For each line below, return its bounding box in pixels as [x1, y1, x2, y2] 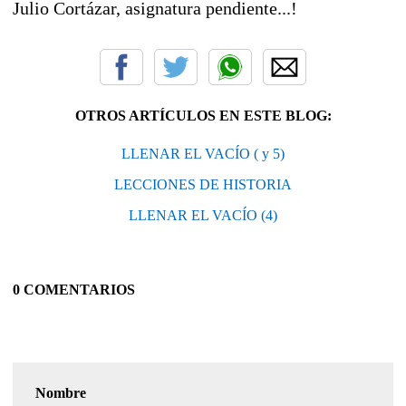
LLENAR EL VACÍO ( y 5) [121, 145, 285, 161]
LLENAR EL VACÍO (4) [129, 207, 277, 223]
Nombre [35, 384, 86, 401]
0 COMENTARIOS [13, 281, 135, 297]
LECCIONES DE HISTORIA [114, 176, 292, 192]
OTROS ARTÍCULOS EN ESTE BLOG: [74, 107, 332, 123]
